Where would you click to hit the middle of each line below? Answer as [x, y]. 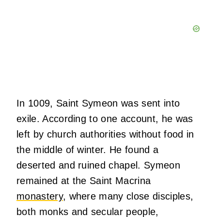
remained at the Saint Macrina [84, 181]
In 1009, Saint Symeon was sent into [98, 103]
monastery [40, 196]
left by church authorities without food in [105, 134]
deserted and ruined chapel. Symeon [98, 165]
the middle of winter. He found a [88, 150]
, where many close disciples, [128, 196]
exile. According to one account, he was [105, 119]
